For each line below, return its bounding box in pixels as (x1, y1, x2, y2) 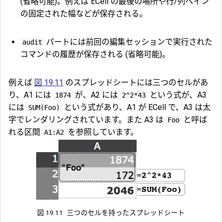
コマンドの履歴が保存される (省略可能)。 (20, 49, 170, 59)
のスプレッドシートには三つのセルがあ (63, 77, 208, 87)
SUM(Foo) (28, 103, 60, 111)
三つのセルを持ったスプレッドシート (67, 208, 185, 217)
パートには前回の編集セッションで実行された (44, 37, 213, 47)
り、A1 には (8, 90, 53, 100)
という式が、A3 (148, 90, 207, 100)
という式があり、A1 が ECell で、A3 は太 (62, 102, 211, 112)
